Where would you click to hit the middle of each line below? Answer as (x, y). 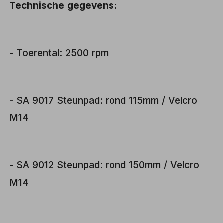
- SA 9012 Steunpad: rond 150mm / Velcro (105, 165)
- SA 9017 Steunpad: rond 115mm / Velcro (104, 100)
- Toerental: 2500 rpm (59, 53)
